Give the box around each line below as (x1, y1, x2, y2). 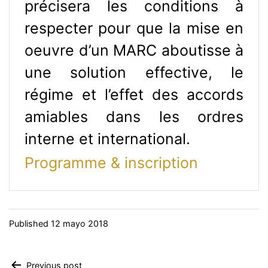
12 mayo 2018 (51, 218, 108, 229)
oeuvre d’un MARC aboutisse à (25, 41, 243, 59)
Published (9, 218, 51, 229)
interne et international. (25, 129, 190, 148)
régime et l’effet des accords (25, 85, 243, 103)
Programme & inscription (25, 153, 198, 172)
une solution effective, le (25, 63, 243, 81)
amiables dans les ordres (25, 107, 243, 126)
